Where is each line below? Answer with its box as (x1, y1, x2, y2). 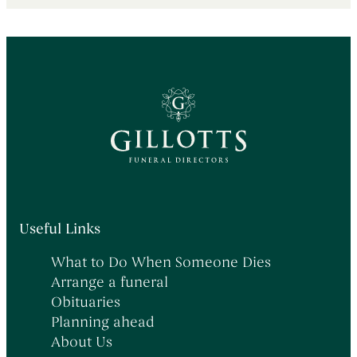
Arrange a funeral (51, 273, 168, 291)
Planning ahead (51, 312, 155, 331)
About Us (51, 332, 112, 351)
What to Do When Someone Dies (51, 253, 271, 271)
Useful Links (19, 219, 100, 237)
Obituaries (51, 292, 120, 311)
